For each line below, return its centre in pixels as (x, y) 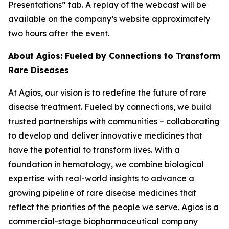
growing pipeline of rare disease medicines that (102, 192)
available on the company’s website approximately (109, 19)
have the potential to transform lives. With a (94, 150)
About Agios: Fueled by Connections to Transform (114, 55)
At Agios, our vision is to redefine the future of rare (107, 92)
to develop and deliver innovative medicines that (105, 135)
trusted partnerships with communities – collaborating (114, 121)
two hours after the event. (59, 33)
